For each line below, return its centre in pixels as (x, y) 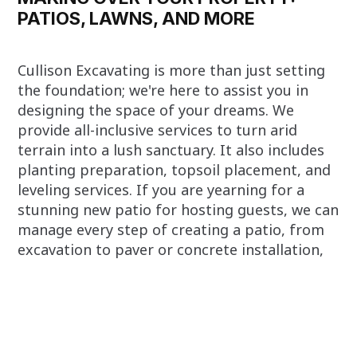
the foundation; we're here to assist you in (163, 90)
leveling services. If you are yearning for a (161, 189)
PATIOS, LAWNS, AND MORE (137, 18)
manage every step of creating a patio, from (171, 229)
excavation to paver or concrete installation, (171, 249)
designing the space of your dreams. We (156, 110)
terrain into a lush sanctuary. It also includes (171, 149)
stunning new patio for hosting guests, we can (178, 209)
